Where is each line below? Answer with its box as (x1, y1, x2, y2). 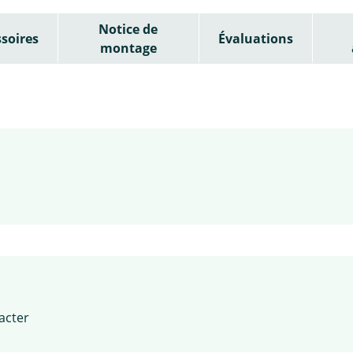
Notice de (98, 20, 158, 38)
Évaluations (217, 29, 293, 47)
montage (99, 39, 157, 57)
